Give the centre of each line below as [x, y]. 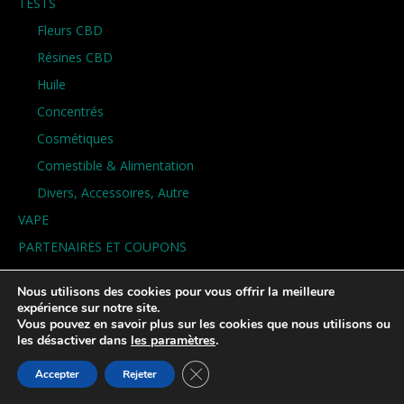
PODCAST [48, 274]
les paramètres [173, 340]
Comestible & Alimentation [115, 166]
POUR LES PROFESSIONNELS [121, 364]
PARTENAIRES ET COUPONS [102, 247]
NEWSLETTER [59, 301]
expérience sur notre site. [88, 308]
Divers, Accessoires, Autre [113, 193]
